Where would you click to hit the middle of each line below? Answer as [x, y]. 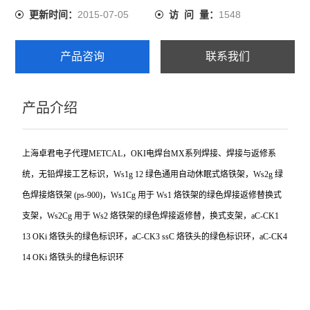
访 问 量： [194, 15]
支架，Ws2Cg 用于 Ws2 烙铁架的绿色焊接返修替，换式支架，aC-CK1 [151, 216]
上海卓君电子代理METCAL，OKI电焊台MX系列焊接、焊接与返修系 [149, 154]
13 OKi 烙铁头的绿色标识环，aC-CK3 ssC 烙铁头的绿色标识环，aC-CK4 [155, 237]
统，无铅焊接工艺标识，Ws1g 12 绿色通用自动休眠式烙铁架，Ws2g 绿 [153, 174]
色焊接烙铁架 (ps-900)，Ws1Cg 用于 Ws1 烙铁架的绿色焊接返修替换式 [152, 195]
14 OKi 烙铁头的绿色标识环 [73, 257]
